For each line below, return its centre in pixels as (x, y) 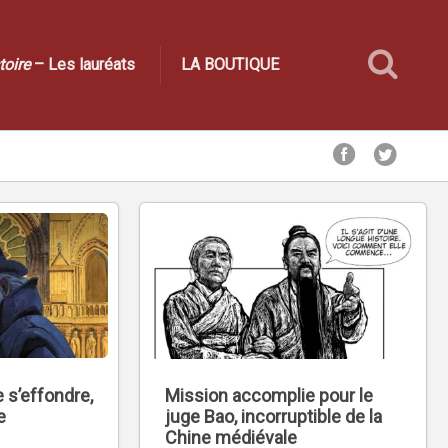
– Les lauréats (82, 64)
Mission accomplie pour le (269, 396)
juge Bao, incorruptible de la (273, 417)
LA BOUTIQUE (230, 64)
